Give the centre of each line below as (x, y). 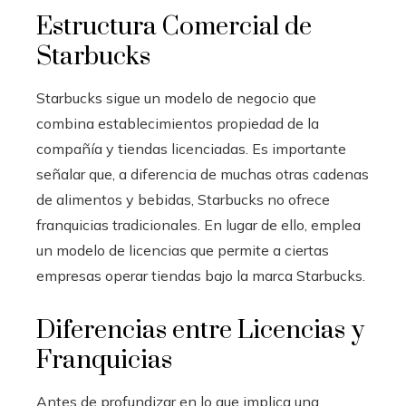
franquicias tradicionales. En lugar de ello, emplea (198, 225)
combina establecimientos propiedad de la (178, 124)
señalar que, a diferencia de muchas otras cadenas (203, 174)
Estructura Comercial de (174, 27)
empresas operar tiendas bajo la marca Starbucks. (201, 276)
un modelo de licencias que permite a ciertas (183, 251)
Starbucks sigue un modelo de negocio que (176, 98)
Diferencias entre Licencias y (200, 331)
